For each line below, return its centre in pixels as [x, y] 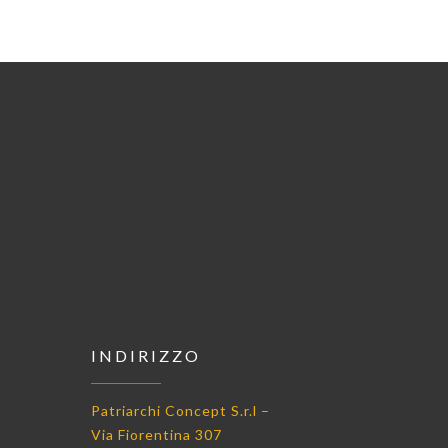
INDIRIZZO [146, 355]
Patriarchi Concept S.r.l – [180, 410]
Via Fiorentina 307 [156, 434]
